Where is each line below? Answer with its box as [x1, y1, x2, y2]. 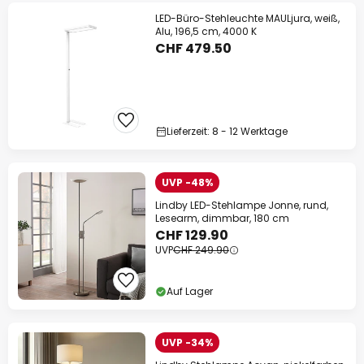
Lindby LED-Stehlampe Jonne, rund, [155, 198, 328, 212]
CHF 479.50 [155, 39, 232, 58]
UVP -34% [162, 336, 213, 349]
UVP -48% [162, 175, 213, 189]
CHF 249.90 [173, 243, 229, 257]
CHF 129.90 [155, 226, 228, 245]
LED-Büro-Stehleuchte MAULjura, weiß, [155, 11, 340, 25]
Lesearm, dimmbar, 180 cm [155, 211, 289, 225]
